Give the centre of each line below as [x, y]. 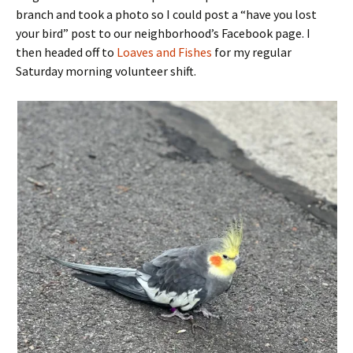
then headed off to [66, 52]
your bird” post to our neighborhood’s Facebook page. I [163, 33]
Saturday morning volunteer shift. [106, 71]
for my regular [252, 52]
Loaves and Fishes [164, 52]
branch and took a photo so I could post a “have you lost [166, 14]
